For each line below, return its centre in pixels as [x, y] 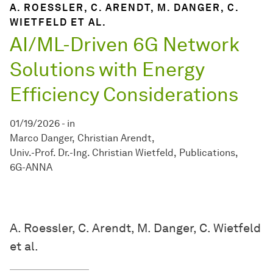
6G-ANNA [31, 168]
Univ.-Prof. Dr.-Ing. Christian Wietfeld [92, 153]
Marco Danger [41, 138]
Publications [207, 153]
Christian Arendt [115, 138]
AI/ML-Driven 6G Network [125, 44]
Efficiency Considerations [124, 94]
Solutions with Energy [107, 69]
